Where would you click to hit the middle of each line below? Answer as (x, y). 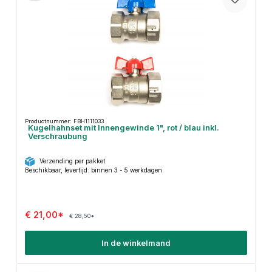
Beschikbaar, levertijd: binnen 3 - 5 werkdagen (93, 170)
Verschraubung (57, 137)
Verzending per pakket (72, 161)
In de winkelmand (136, 243)
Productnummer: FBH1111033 (64, 121)
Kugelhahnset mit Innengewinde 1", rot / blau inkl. (123, 128)
